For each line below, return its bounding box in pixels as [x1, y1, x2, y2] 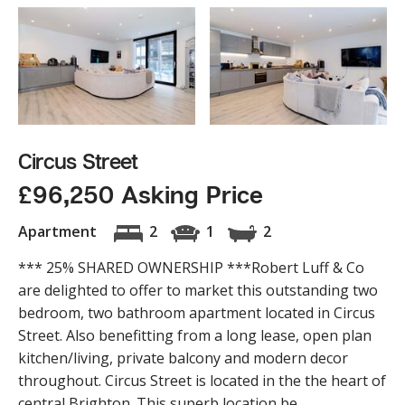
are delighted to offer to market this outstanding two [18, 280, 378, 301]
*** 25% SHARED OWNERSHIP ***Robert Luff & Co [18, 258, 364, 278]
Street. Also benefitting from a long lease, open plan [18, 325, 372, 346]
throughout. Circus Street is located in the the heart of [18, 371, 386, 391]
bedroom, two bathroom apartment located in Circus [18, 303, 375, 324]
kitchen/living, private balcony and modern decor [18, 348, 348, 369]
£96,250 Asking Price [18, 180, 263, 210]
